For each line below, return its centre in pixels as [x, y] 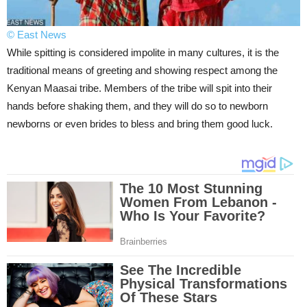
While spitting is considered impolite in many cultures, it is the [143, 53]
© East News [37, 35]
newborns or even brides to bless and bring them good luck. [140, 124]
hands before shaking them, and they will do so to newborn [137, 106]
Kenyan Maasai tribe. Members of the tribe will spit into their [139, 88]
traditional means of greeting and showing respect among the [142, 71]
